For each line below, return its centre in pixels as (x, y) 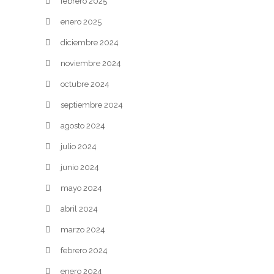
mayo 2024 (81, 188)
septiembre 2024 (92, 105)
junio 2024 (80, 167)
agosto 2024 (83, 126)
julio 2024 (79, 146)
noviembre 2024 (91, 63)
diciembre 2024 (90, 43)
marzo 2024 (83, 230)
